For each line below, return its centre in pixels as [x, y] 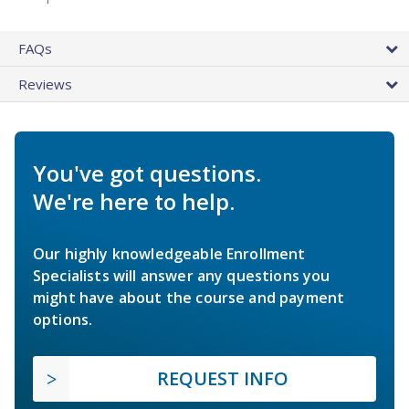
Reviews [45, 84]
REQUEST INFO [223, 378]
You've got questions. [147, 173]
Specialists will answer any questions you [182, 275]
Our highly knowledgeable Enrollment [169, 253]
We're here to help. [134, 201]
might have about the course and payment [189, 297]
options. [63, 319]
